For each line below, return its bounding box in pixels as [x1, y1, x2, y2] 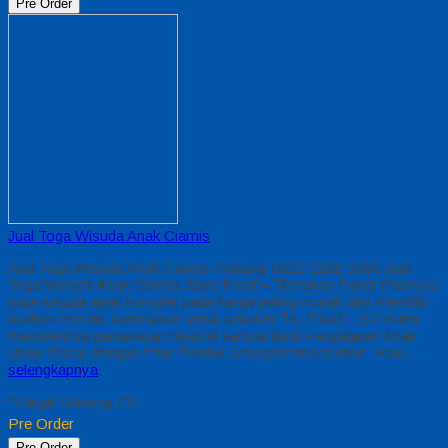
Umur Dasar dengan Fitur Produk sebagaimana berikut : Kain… [8, 343, 421, 361]
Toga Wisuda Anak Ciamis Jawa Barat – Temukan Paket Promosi [8, 275, 438, 293]
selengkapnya [8, 360, 98, 378]
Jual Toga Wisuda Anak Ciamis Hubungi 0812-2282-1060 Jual [8, 258, 410, 276]
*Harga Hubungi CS [8, 392, 138, 410]
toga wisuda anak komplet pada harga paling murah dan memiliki [8, 292, 428, 310]
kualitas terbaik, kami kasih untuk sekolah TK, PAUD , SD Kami [8, 309, 419, 327]
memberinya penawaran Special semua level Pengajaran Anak [8, 326, 416, 344]
